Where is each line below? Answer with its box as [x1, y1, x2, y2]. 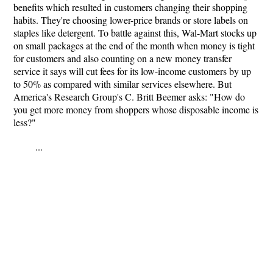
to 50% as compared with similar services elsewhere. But [13, 77, 232, 90]
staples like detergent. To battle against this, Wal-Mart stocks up [13, 26, 257, 39]
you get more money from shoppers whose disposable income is [13, 103, 258, 116]
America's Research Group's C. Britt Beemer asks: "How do [13, 90, 245, 103]
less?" [13, 116, 36, 129]
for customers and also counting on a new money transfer [13, 52, 232, 65]
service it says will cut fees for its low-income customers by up [13, 65, 251, 77]
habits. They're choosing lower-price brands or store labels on [13, 13, 248, 26]
